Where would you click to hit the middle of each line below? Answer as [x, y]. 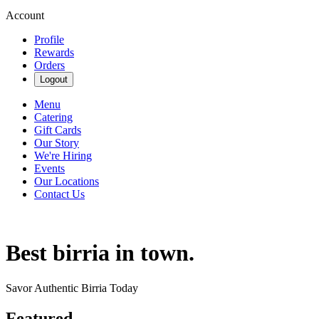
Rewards [54, 52]
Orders [49, 65]
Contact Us [59, 194]
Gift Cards [58, 130]
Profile [49, 40]
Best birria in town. [100, 253]
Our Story [57, 143]
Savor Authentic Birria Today [72, 288]
